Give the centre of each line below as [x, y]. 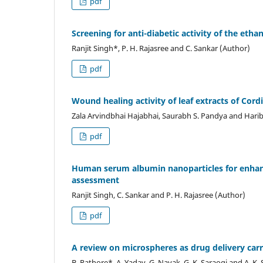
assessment [95, 180]
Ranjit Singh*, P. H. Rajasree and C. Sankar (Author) [161, 48]
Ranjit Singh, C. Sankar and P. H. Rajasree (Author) [159, 195]
